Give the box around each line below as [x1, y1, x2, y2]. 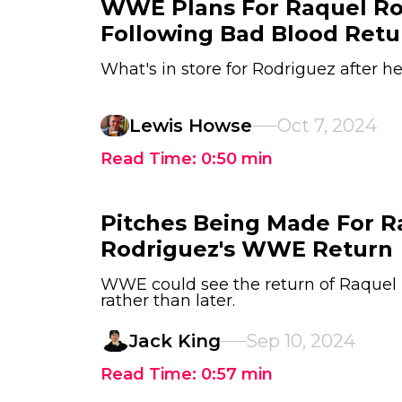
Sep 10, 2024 [246, 330, 355, 352]
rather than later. [100, 291, 235, 310]
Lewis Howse [129, 115, 252, 136]
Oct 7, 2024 [277, 115, 377, 136]
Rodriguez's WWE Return [100, 236, 393, 262]
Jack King [129, 330, 221, 352]
